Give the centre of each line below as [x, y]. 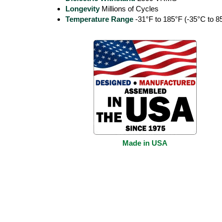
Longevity [82, 9]
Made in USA [145, 143]
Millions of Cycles [129, 9]
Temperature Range [99, 19]
